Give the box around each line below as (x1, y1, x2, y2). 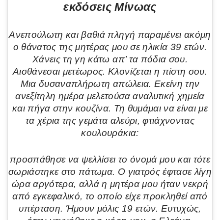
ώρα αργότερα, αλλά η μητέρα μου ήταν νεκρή (11, 178, 209, 189)
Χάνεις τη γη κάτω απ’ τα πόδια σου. (32, 54, 188, 64)
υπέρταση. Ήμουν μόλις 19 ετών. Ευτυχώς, (19, 203, 201, 214)
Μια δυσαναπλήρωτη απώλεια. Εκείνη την (20, 79, 200, 89)
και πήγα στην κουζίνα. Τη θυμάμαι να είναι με (12, 103, 208, 113)
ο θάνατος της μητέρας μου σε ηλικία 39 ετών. (13, 42, 207, 52)
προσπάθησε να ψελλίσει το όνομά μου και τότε (10, 154, 210, 165)
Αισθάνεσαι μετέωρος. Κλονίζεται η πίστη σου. (13, 66, 207, 77)
